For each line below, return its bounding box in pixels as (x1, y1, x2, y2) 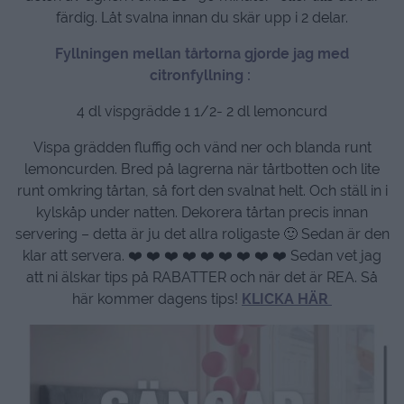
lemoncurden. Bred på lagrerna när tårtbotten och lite (24, 161, 380, 179)
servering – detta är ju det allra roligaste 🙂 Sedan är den (14, 225, 390, 243)
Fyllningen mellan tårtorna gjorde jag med (55, 45, 349, 63)
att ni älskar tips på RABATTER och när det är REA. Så (26, 269, 378, 287)
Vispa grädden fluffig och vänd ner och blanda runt (32, 139, 372, 157)
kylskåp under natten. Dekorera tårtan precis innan (36, 204, 368, 222)
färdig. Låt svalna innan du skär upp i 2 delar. (56, 9, 348, 27)
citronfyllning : (150, 67, 254, 85)
